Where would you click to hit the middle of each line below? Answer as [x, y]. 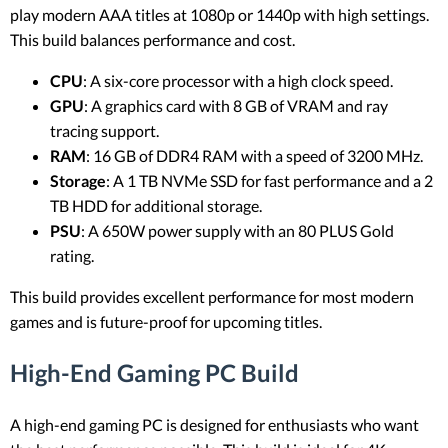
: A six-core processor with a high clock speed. [238, 80]
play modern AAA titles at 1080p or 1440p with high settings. [219, 14]
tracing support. [104, 130]
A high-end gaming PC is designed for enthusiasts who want [214, 424]
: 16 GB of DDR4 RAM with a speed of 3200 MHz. [254, 155]
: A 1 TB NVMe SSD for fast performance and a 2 [269, 180]
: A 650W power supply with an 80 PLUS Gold [237, 230]
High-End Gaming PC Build [154, 372]
